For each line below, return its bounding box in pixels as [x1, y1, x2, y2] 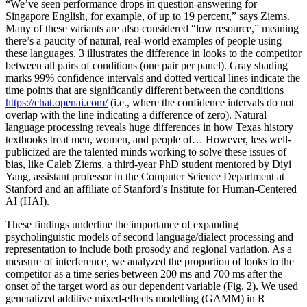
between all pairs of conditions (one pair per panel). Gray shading [5, 59, 288, 71]
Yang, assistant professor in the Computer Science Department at [5, 170, 284, 182]
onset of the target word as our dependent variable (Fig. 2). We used [5, 280, 298, 292]
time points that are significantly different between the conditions [5, 84, 284, 96]
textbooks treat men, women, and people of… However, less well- [5, 133, 291, 145]
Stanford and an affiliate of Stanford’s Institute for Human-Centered [5, 182, 297, 195]
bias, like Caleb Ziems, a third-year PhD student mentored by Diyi [5, 158, 291, 170]
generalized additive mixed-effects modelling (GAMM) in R [5, 292, 265, 304]
